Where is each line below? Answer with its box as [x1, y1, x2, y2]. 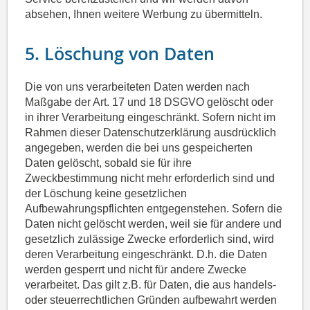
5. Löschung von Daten [25, 42, 215, 66]
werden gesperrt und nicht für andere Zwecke [25, 264, 247, 276]
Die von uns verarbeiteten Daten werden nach [25, 81, 250, 93]
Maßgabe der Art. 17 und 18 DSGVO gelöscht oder [25, 96, 274, 109]
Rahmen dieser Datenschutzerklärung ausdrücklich [25, 127, 277, 139]
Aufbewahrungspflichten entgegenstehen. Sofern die [25, 203, 283, 215]
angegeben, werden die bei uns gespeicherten [25, 142, 253, 154]
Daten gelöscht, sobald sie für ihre [25, 157, 192, 170]
